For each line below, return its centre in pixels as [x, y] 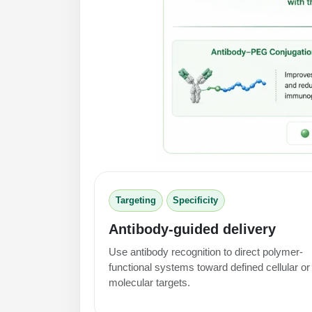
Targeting [135, 201]
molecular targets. [149, 282]
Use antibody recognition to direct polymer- [206, 251]
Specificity [196, 201]
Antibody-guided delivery [192, 229]
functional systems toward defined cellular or [209, 267]
